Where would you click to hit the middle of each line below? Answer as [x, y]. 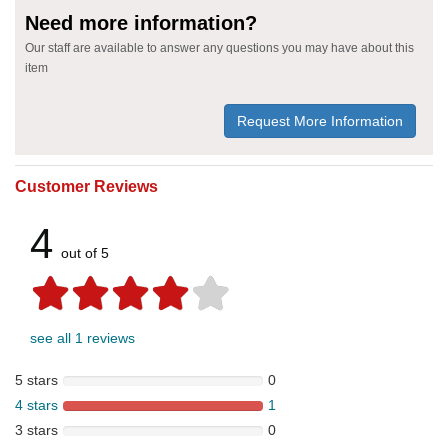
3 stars [36, 430]
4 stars [36, 405]
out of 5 [85, 253]
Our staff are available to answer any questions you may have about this [219, 48]
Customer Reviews [86, 187]
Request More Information [320, 121]
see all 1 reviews [82, 338]
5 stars [36, 380]
